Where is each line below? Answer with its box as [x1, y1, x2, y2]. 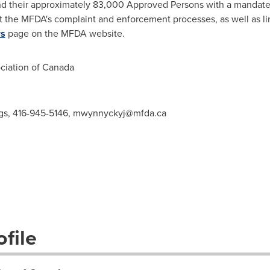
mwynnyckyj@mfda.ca [72, 106, 166, 120]
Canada [42, 60, 74, 74]
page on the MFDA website [5, 27, 122, 40]
